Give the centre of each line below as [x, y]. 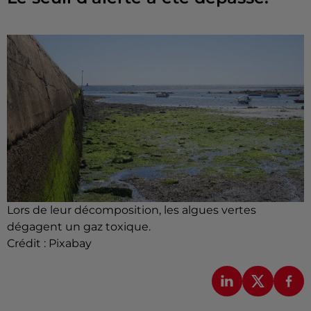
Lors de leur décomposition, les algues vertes [132, 210]
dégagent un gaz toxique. [79, 226]
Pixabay [70, 243]
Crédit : [28, 243]
